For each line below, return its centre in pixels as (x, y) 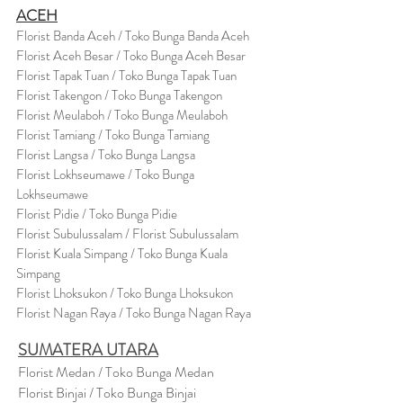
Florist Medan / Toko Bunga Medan (116, 372)
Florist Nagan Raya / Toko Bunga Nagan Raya (134, 313)
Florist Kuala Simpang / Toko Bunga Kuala (122, 254)
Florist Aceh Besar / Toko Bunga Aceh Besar (131, 56)
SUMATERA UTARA (88, 350)
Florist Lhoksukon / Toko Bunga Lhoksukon (125, 293)
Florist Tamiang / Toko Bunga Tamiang (113, 135)
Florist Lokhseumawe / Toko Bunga (105, 175)
